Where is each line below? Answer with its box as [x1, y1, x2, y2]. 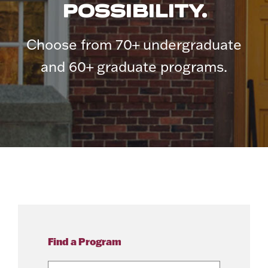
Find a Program [48, 235, 121, 248]
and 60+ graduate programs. [41, 57, 227, 76]
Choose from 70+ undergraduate [26, 35, 242, 54]
